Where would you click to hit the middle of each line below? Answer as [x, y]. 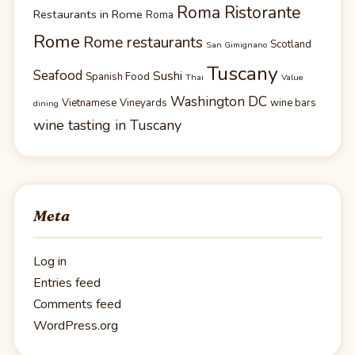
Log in [50, 261]
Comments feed [77, 304]
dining [46, 104]
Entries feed [67, 282]
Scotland [291, 45]
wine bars [293, 103]
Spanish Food [118, 77]
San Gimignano [237, 45]
